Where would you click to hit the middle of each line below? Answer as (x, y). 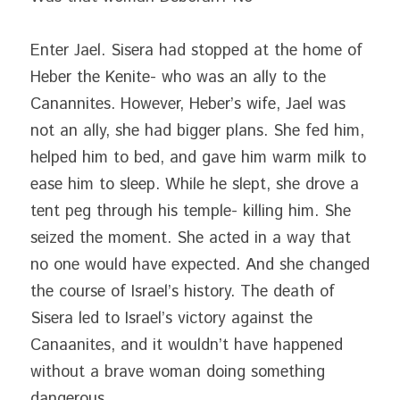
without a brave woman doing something (178, 372)
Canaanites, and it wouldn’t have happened (187, 346)
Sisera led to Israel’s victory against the (171, 319)
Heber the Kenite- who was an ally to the (178, 78)
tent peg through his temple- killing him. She (191, 212)
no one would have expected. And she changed (200, 265)
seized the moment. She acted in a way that (191, 238)
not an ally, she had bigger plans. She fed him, (197, 131)
